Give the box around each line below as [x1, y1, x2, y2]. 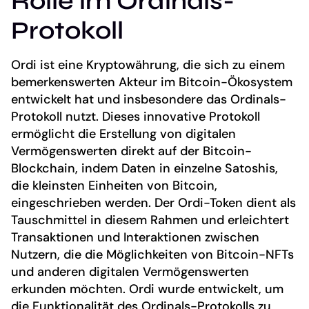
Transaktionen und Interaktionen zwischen [11, 228, 259, 246]
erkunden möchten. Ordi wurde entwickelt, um [11, 280, 283, 297]
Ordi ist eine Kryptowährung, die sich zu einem [11, 56, 285, 73]
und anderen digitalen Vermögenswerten [11, 263, 249, 280]
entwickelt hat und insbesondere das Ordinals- [11, 90, 286, 108]
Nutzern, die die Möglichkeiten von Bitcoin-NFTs [11, 246, 294, 263]
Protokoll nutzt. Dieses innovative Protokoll [11, 108, 260, 125]
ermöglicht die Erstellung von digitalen [11, 125, 236, 142]
